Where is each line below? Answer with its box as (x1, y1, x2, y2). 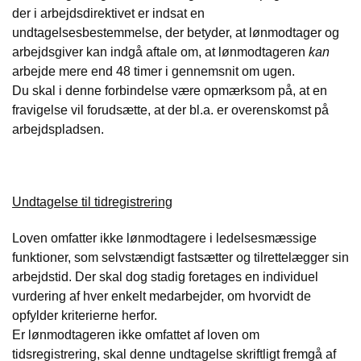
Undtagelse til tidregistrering (12, 194, 172, 209)
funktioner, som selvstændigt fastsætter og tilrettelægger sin (12, 250, 349, 264)
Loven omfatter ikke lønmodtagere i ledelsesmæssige (12, 230, 317, 245)
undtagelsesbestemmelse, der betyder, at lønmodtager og (12, 26, 339, 40)
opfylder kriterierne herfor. (12, 308, 157, 322)
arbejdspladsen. (12, 122, 104, 137)
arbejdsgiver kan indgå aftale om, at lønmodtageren (12, 45, 309, 60)
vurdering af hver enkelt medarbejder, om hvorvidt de (12, 288, 311, 303)
